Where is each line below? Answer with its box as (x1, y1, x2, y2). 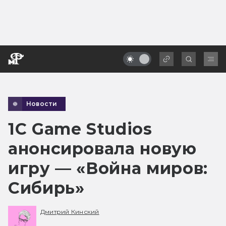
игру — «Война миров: (8, 158, 208, 178)
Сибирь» (8, 178, 85, 198)
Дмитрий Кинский (40, 208, 99, 216)
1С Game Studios (8, 119, 152, 139)
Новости (26, 99, 58, 107)
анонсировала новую (8, 138, 197, 158)
